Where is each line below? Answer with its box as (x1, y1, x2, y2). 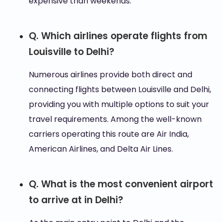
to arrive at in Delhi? (28, 193, 123, 207)
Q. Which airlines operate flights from (28, 29, 207, 43)
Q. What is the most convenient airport (28, 177, 213, 191)
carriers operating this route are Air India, (28, 128, 189, 140)
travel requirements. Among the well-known (28, 113, 202, 125)
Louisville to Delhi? (28, 45, 114, 58)
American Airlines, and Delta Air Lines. (28, 143, 173, 155)
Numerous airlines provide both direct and (28, 69, 192, 80)
